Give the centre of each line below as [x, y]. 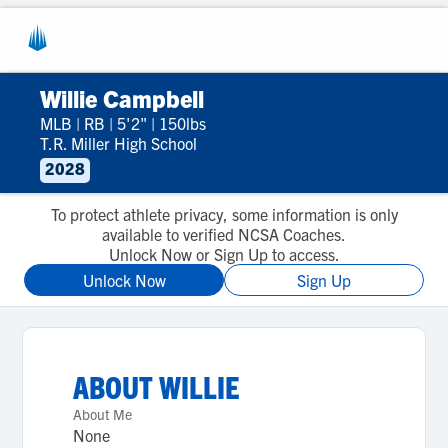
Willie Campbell [122, 98]
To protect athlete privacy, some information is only [224, 214]
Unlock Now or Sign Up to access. [224, 254]
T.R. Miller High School [118, 143]
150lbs [182, 123]
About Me [103, 414]
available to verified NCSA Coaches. [224, 234]
